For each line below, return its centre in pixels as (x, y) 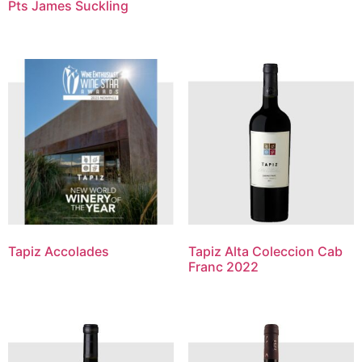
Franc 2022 (223, 267)
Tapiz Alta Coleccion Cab (265, 252)
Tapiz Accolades (59, 252)
